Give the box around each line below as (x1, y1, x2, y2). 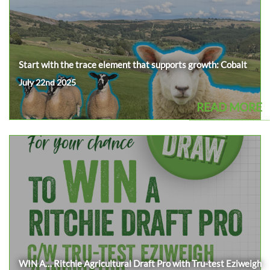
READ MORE (196, 99, 262, 114)
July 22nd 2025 (19, 77, 76, 87)
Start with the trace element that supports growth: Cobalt (19, 59, 247, 71)
